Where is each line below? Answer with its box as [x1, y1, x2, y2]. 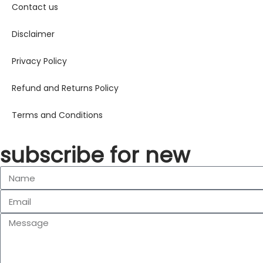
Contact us [12, 1, 58, 14]
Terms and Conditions [12, 109, 103, 122]
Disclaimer [12, 28, 55, 41]
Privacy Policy [12, 55, 67, 68]
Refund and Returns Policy [12, 82, 119, 95]
